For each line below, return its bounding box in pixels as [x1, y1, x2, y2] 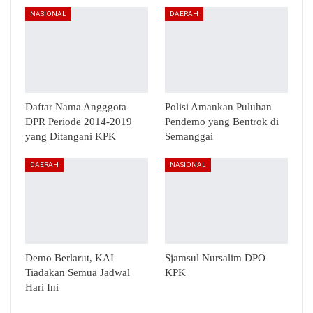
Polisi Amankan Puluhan [165, 101, 272, 113]
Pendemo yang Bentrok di [165, 116, 279, 128]
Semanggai [165, 131, 213, 143]
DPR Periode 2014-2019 [25, 116, 132, 128]
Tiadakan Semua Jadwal [25, 267, 130, 279]
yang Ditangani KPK [25, 131, 116, 143]
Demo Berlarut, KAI [25, 252, 114, 264]
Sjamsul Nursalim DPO [165, 252, 265, 264]
